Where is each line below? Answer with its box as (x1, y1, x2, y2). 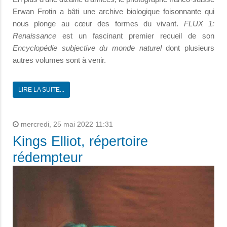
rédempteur (13, 150, 83, 166)
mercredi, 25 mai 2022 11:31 (19, 121, 113, 129)
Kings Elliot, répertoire (13, 134, 148, 149)
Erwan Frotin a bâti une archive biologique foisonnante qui (13, 7, 214, 16)
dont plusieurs (161, 44, 215, 53)
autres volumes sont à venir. (13, 56, 106, 65)
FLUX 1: (183, 19, 215, 28)
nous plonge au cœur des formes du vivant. (13, 19, 184, 28)
